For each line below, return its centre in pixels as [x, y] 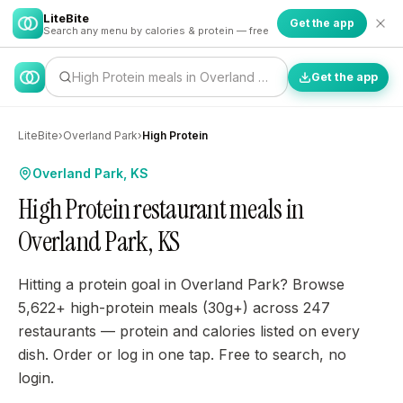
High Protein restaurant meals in [161, 209]
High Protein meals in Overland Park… [184, 77]
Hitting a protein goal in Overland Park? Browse [181, 284]
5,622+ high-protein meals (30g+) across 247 [174, 308]
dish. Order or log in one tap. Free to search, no [182, 354]
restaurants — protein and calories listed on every [189, 331]
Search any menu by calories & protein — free [156, 30]
